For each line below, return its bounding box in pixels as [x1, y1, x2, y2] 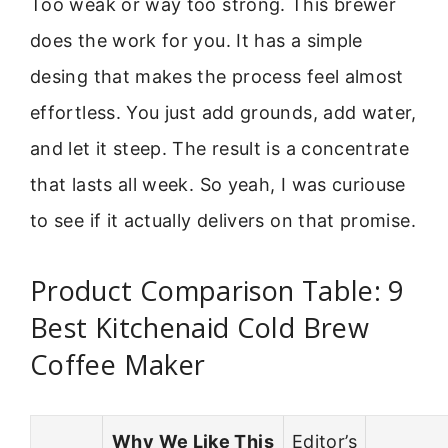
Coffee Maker [30, 345, 206, 383]
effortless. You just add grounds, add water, [30, 102, 417, 124]
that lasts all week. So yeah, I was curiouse [30, 174, 406, 196]
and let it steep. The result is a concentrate [30, 138, 410, 160]
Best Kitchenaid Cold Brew [30, 308, 369, 346]
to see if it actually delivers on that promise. [30, 210, 416, 232]
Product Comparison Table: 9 [30, 271, 404, 309]
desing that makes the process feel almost [30, 66, 404, 88]
